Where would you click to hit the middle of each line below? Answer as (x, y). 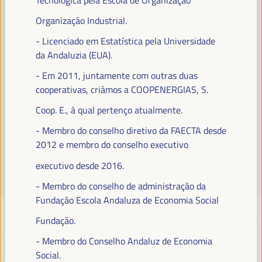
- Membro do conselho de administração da (120, 186)
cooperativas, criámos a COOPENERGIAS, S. (122, 90)
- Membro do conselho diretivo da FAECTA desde (131, 131)
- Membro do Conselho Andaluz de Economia (124, 241)
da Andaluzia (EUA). (74, 55)
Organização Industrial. (81, 20)
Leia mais (131, 8)
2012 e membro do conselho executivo (112, 145)
